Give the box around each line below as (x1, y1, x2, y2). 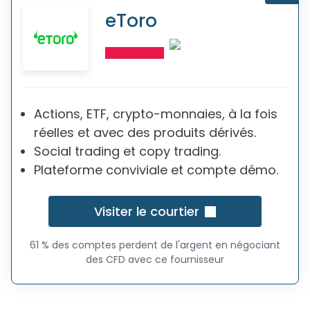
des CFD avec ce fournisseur (86, 253, 224, 266)
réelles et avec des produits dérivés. (34, 124, 256, 141)
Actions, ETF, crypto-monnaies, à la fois (34, 105, 277, 122)
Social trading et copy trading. (34, 143, 221, 160)
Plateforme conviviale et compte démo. (34, 161, 278, 179)
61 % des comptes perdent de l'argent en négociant (30, 238, 280, 252)
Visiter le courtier (94, 203, 199, 220)
